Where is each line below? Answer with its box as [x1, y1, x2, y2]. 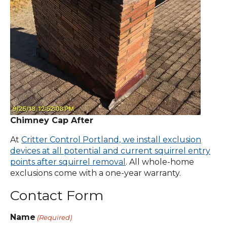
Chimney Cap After [10, 116, 93, 125]
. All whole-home [126, 157, 194, 167]
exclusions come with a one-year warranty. [10, 168, 183, 178]
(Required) [37, 213, 72, 221]
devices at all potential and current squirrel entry [10, 146, 210, 156]
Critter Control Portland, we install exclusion [21, 135, 201, 144]
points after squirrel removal [10, 157, 126, 167]
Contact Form [10, 187, 103, 204]
